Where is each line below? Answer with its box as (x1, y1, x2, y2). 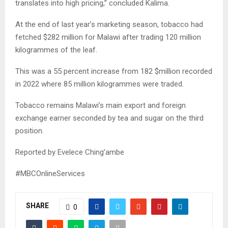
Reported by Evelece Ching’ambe (15, 147, 124, 157)
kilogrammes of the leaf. (15, 45, 97, 54)
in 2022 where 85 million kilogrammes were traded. (15, 79, 184, 89)
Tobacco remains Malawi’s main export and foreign (15, 100, 186, 110)
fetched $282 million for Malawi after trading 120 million (15, 32, 201, 42)
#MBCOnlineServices (15, 168, 85, 178)
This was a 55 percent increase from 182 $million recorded (15, 66, 212, 76)
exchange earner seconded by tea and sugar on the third (15, 113, 204, 123)
